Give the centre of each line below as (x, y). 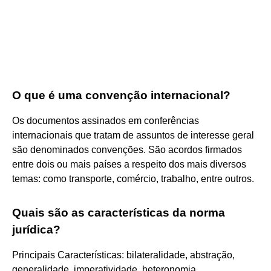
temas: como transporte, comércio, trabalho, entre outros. (133, 178)
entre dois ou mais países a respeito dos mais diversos (129, 164)
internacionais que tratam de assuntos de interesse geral (133, 135)
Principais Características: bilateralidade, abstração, (123, 255)
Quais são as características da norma (119, 212)
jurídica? (36, 229)
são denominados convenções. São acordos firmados (127, 149)
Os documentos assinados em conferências (106, 120)
